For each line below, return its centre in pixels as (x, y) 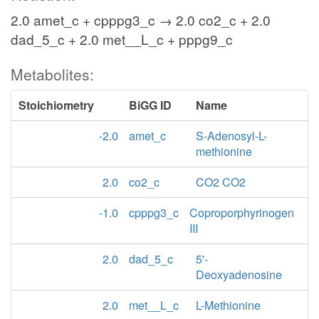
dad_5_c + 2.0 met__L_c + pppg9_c (122, 39)
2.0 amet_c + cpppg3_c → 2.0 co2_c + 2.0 (141, 20)
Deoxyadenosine (239, 274)
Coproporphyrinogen (242, 213)
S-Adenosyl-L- (232, 136)
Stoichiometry (56, 105)
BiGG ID (150, 105)
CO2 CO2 (221, 182)
